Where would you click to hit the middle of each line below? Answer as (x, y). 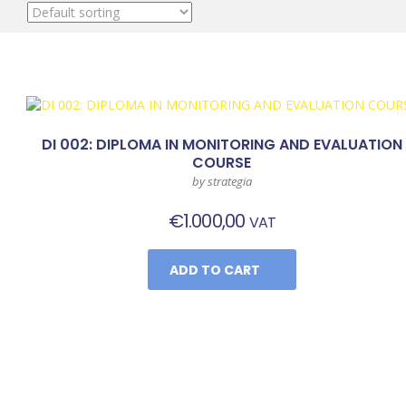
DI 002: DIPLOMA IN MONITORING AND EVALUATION (222, 145)
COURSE (222, 163)
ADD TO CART (214, 270)
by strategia (222, 181)
